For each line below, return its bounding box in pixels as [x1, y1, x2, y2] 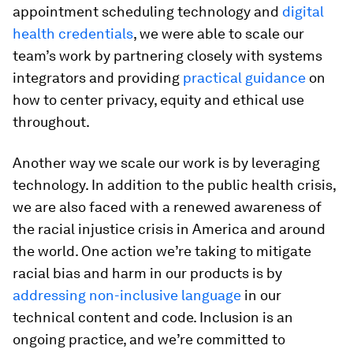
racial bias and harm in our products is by [13, 264, 282, 281]
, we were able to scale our [133, 24, 304, 42]
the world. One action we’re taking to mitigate [13, 242, 311, 259]
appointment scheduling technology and [13, 2, 282, 20]
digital [282, 2, 324, 20]
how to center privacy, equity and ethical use [13, 91, 304, 108]
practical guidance [183, 69, 306, 86]
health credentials [13, 24, 133, 42]
